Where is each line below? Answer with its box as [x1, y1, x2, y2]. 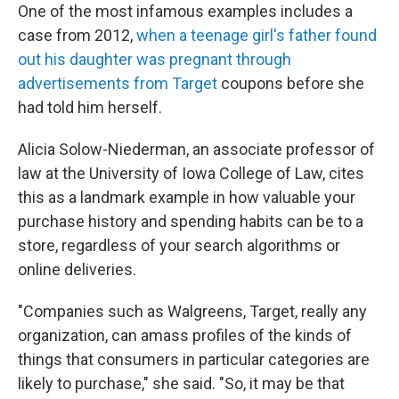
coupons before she [217, 74, 364, 93]
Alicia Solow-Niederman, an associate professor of [18, 140, 375, 159]
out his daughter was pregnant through [18, 50, 291, 69]
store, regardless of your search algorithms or [18, 236, 340, 255]
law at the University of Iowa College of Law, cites [18, 164, 364, 183]
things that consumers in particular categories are [18, 350, 370, 369]
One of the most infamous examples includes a [18, 2, 353, 20]
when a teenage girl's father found [136, 26, 377, 45]
